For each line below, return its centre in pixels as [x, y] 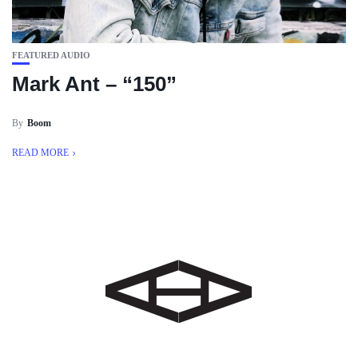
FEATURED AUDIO [51, 55]
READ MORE [40, 153]
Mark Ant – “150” [94, 84]
